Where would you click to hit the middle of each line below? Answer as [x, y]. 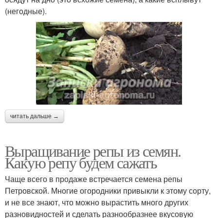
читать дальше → [35, 116]
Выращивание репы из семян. [93, 150]
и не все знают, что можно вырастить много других [97, 202]
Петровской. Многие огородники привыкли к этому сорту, [108, 190]
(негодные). [26, 11]
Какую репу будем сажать [81, 162]
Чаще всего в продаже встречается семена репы [94, 179]
